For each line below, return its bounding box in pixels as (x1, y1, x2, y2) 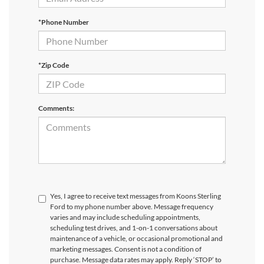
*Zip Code (38, 61, 69, 70)
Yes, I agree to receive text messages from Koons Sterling (50, 192, 221, 201)
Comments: (38, 104, 74, 113)
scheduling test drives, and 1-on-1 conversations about (50, 223, 217, 233)
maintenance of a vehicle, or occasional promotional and (50, 234, 223, 243)
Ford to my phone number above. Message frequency (50, 202, 213, 212)
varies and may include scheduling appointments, (50, 213, 200, 222)
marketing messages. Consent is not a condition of (50, 245, 202, 254)
